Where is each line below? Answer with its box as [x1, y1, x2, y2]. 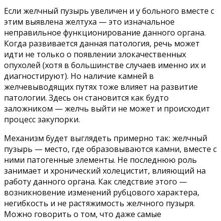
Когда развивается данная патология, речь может [4, 38, 200, 49]
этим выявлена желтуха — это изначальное [4, 16, 175, 28]
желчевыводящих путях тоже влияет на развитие [4, 81, 198, 93]
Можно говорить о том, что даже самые [4, 209, 161, 220]
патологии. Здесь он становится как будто [4, 92, 169, 104]
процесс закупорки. [4, 114, 80, 125]
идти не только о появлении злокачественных [4, 49, 186, 60]
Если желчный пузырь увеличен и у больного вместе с [4, 5, 214, 17]
